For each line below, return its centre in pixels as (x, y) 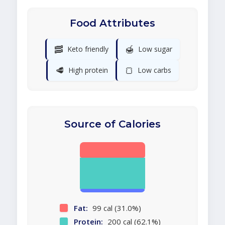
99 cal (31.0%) (116, 208)
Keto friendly (88, 49)
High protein (88, 70)
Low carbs (154, 70)
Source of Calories (113, 124)
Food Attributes (113, 23)
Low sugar (155, 49)
